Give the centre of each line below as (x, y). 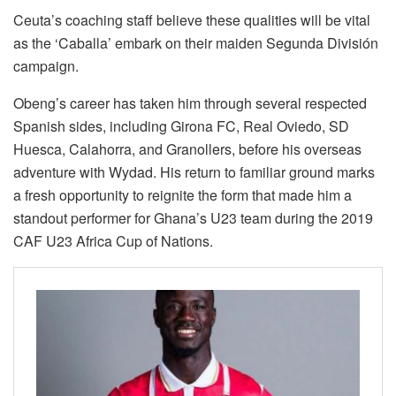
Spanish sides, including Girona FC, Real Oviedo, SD (181, 126)
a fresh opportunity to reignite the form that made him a (183, 195)
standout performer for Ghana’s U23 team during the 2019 (193, 218)
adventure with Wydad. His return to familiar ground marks (194, 172)
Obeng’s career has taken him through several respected (190, 103)
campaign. (46, 66)
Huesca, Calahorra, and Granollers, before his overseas (187, 149)
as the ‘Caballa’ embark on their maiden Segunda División (196, 43)
